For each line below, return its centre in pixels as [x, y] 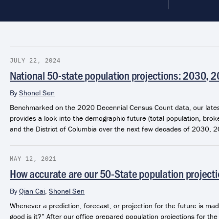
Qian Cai [32, 191]
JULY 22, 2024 [35, 60]
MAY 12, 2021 [33, 158]
